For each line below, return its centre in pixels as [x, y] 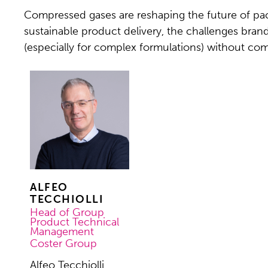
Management [62, 232]
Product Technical [75, 222]
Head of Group [67, 213]
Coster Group [64, 244]
